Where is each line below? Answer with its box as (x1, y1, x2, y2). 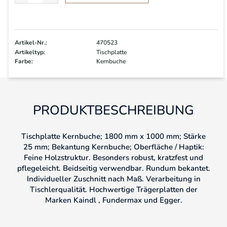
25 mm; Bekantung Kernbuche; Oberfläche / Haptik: (23, 142, 204, 153)
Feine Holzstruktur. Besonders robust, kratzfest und (24, 153, 203, 163)
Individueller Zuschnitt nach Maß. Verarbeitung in (26, 174, 201, 184)
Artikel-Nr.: (15, 38, 47, 47)
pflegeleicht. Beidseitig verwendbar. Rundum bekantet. (17, 163, 210, 174)
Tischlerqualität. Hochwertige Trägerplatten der (29, 184, 198, 195)
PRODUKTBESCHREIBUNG (33, 101, 194, 120)
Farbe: (15, 57, 33, 66)
